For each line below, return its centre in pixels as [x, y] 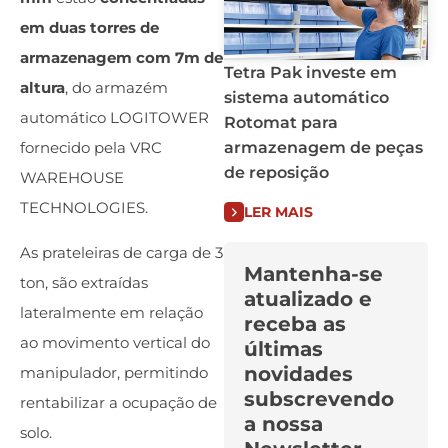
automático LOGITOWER [114, 118]
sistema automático [306, 97]
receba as [295, 324]
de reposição [276, 172]
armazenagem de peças [323, 147]
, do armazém [116, 88]
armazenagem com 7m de [121, 58]
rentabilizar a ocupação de [118, 402]
